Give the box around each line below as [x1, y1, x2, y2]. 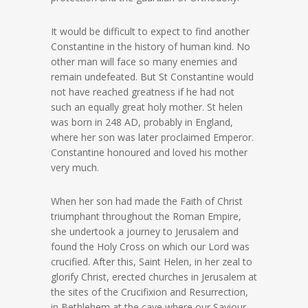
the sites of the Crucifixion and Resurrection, [51, 285, 248, 298]
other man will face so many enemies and [51, 55, 237, 68]
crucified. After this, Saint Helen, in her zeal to [51, 255, 252, 268]
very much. [51, 161, 99, 174]
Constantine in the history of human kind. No [51, 40, 250, 53]
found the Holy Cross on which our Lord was [51, 240, 250, 253]
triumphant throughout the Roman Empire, [51, 210, 241, 223]
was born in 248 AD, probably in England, [51, 115, 233, 129]
